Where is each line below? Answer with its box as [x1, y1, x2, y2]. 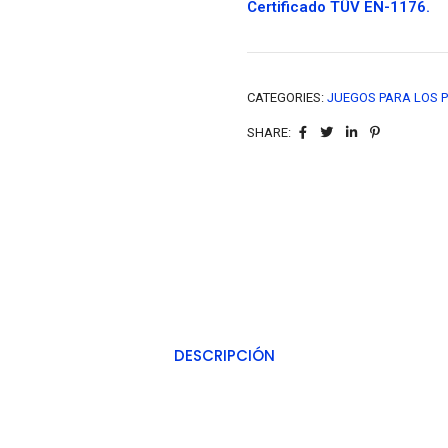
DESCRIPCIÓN [173, 345, 275, 367]
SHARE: [246, 125, 291, 140]
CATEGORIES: [246, 90, 327, 105]
